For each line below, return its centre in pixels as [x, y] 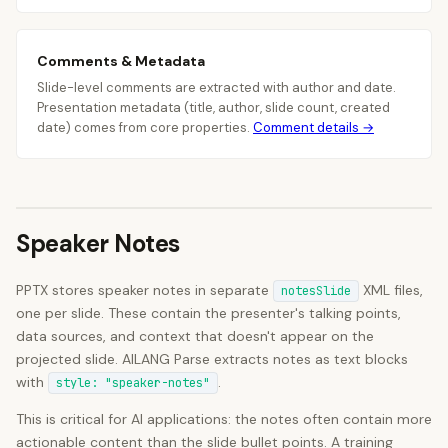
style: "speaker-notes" [133, 383]
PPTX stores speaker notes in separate [144, 290]
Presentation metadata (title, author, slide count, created [213, 107]
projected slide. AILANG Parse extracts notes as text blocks [212, 359]
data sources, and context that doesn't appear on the [195, 336]
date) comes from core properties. [145, 127]
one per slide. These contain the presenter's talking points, [208, 313]
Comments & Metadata [121, 61]
